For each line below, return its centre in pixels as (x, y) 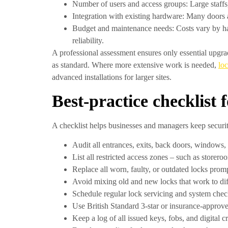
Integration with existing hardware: (128, 16)
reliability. (88, 41)
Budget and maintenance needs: (123, 28)
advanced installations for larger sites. (112, 77)
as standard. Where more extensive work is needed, (135, 65)
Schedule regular (100, 193)
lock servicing (151, 193)
